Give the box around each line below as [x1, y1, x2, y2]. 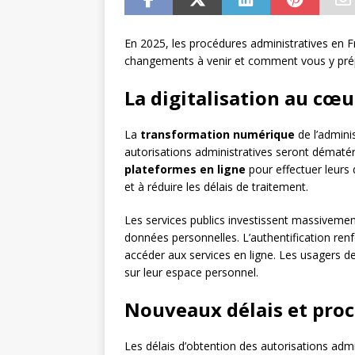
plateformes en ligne [124, 162, 246, 177]
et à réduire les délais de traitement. [124, 179, 308, 195]
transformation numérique [140, 127, 295, 143]
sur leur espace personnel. [124, 265, 258, 281]
